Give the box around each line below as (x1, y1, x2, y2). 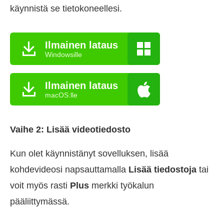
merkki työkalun (89, 180, 154, 191)
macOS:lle (45, 90, 77, 99)
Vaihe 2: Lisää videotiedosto (10, 124, 130, 135)
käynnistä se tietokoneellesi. (10, 3, 122, 14)
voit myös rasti (10, 180, 70, 191)
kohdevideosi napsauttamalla (10, 164, 128, 175)
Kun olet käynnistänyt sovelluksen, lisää (10, 148, 168, 159)
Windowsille (45, 50, 82, 58)
